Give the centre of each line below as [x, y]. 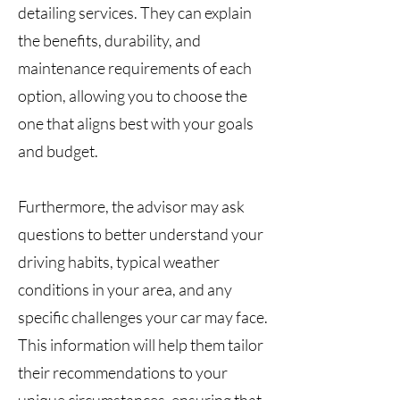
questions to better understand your [141, 234]
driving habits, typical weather [119, 262]
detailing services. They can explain [135, 12]
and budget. [58, 151]
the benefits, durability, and [109, 40]
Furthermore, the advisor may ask [131, 206]
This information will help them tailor [141, 345]
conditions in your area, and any [125, 289]
